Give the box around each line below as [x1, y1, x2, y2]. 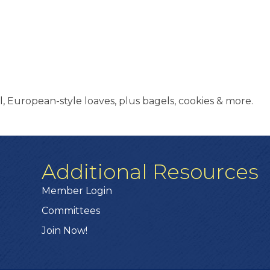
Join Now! [42, 225, 88, 237]
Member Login [42, 185, 113, 197]
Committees [42, 205, 101, 217]
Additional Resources [42, 159, 259, 185]
